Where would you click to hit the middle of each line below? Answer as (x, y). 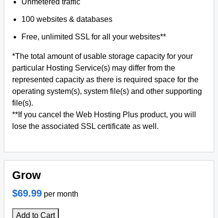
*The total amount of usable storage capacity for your (102, 56)
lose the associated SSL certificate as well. (85, 126)
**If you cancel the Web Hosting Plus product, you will (104, 115)
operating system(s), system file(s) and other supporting (107, 91)
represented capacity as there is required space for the (105, 80)
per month (61, 194)
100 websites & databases (67, 19)
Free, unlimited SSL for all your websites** (94, 37)
